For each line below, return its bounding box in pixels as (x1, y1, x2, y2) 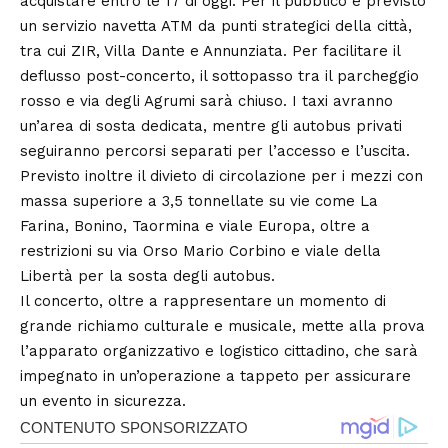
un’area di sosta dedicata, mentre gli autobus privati (20, 116, 402, 135)
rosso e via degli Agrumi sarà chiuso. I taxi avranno (20, 91, 393, 110)
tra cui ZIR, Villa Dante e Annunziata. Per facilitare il (20, 41, 400, 60)
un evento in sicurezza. (20, 391, 186, 410)
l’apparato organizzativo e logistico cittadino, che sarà (20, 341, 418, 360)
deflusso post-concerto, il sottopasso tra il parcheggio (20, 66, 419, 85)
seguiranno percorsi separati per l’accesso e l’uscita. (20, 141, 410, 160)
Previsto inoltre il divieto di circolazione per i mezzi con (20, 166, 423, 185)
